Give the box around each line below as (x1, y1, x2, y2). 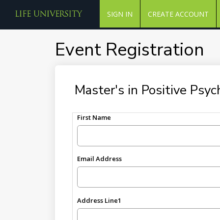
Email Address (77, 154, 122, 164)
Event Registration (55, 38, 204, 62)
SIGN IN (107, 9, 133, 19)
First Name (77, 113, 111, 122)
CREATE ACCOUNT (147, 9, 209, 19)
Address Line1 (77, 195, 122, 205)
